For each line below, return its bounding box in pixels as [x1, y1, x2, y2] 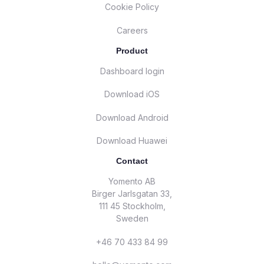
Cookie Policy [105, 2, 159, 12]
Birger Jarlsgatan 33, [92, 189, 172, 199]
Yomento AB [108, 176, 156, 187]
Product [116, 45, 148, 55]
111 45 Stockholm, [98, 201, 166, 212]
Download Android [95, 112, 169, 123]
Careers [116, 25, 148, 35]
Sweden [115, 213, 148, 224]
